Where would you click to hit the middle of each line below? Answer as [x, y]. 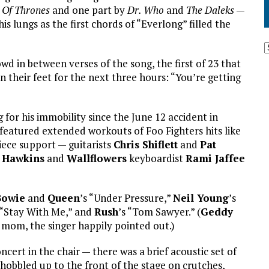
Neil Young [201, 198]
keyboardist [156, 158]
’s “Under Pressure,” [126, 198]
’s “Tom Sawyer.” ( [159, 211]
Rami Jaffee [215, 158]
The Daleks [210, 10]
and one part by [89, 10]
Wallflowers [97, 158]
